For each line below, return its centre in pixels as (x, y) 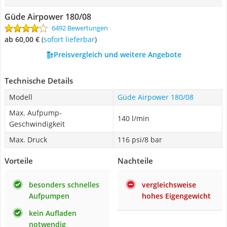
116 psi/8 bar (140, 140)
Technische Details (39, 81)
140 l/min (134, 118)
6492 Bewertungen (80, 28)
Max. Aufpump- (35, 113)
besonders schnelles (64, 185)
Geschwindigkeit (37, 124)
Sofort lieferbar (71, 39)
